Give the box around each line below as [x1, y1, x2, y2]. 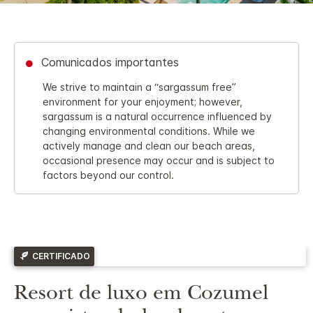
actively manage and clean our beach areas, [43, 139, 255, 152]
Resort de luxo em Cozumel [14, 284, 268, 306]
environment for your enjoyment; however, [43, 95, 242, 108]
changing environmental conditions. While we [43, 124, 255, 137]
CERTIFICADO [32, 250, 90, 261]
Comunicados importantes [41, 55, 179, 70]
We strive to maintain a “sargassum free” [43, 80, 236, 93]
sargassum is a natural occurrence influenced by [43, 110, 272, 122]
